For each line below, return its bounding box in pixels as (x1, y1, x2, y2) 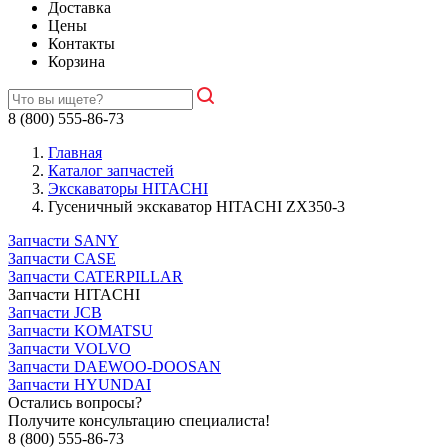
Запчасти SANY (8, 232, 119, 249)
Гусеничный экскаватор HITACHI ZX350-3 (48, 198, 345, 215)
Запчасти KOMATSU (8, 322, 153, 339)
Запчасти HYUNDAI (8, 376, 151, 393)
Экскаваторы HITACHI (48, 180, 208, 197)
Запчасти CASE (8, 250, 116, 267)
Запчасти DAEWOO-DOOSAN (8, 358, 221, 375)
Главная (48, 144, 102, 161)
